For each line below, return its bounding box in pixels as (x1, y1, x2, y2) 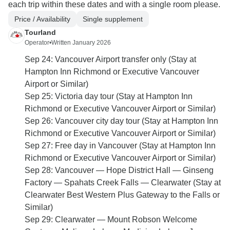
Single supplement (83, 14, 143, 23)
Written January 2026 (51, 39, 111, 47)
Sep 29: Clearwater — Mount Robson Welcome (25, 215, 197, 224)
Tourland (25, 28, 56, 37)
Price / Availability (14, 14, 70, 23)
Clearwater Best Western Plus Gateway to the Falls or (25, 190, 220, 200)
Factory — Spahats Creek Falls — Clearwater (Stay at (25, 178, 221, 187)
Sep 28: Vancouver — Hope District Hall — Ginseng (25, 166, 214, 175)
